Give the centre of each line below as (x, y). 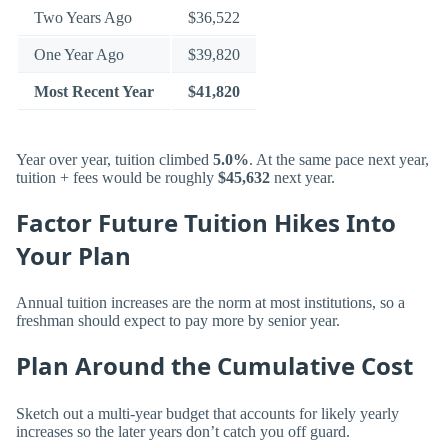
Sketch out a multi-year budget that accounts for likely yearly (207, 413)
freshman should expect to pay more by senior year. (178, 321)
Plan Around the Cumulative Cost (214, 366)
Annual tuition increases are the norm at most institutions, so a (210, 303)
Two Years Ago (83, 18)
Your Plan (73, 255)
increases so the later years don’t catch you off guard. (183, 431)
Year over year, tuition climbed (114, 159)
